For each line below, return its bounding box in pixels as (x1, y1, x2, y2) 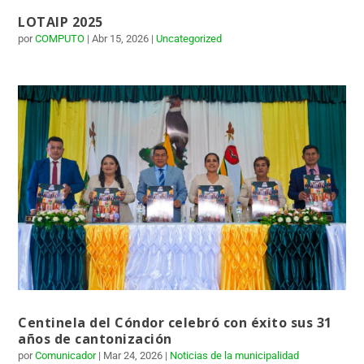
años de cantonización (18, 330, 172, 348)
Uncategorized (156, 32, 223, 45)
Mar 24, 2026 (103, 349, 163, 362)
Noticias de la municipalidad (170, 349, 300, 362)
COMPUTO (35, 32, 85, 45)
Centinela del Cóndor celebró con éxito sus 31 (18, 314, 332, 331)
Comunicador (35, 349, 97, 362)
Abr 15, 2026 (92, 32, 149, 45)
